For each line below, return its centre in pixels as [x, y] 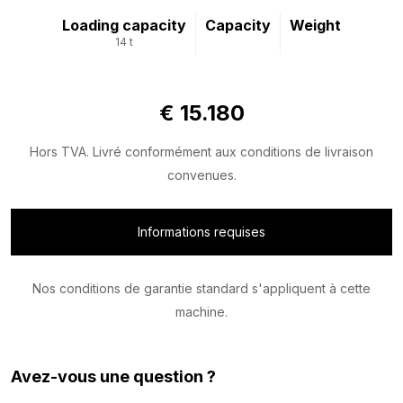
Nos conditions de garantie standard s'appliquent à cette [201, 289]
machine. [201, 312]
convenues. [201, 175]
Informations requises [201, 232]
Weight [315, 26]
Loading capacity [124, 26]
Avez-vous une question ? [113, 377]
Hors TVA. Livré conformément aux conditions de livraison [201, 152]
